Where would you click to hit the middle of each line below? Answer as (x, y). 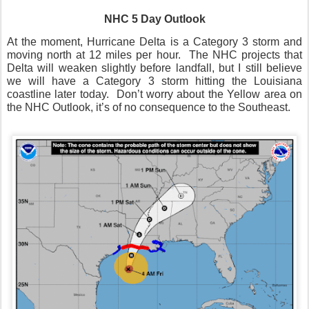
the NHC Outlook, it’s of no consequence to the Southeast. (149, 108)
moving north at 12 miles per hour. (94, 55)
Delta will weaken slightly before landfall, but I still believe (154, 68)
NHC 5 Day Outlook (154, 19)
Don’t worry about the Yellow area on (209, 94)
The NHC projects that (246, 55)
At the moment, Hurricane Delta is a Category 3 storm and (154, 42)
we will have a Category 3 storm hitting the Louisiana (154, 81)
